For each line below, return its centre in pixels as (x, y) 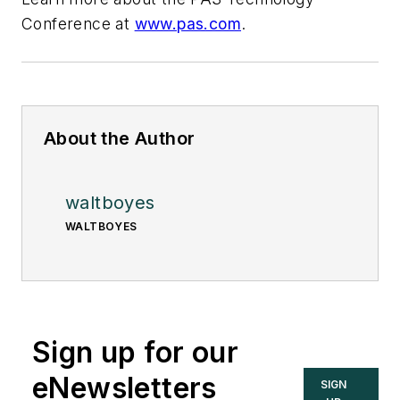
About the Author (120, 139)
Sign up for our (135, 353)
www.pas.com (188, 24)
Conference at (78, 24)
